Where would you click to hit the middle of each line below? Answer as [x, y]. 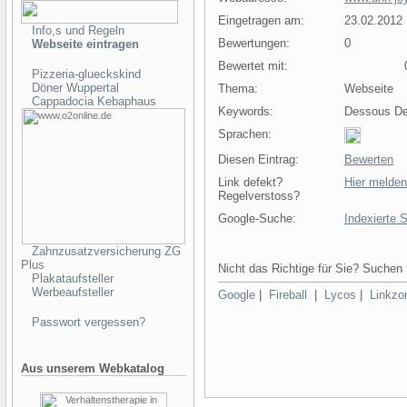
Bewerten [369, 159]
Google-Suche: [257, 218]
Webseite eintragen [85, 44]
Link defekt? [250, 182]
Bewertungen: [254, 43]
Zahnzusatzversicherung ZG [106, 251]
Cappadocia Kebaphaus [94, 101]
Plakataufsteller [73, 278]
